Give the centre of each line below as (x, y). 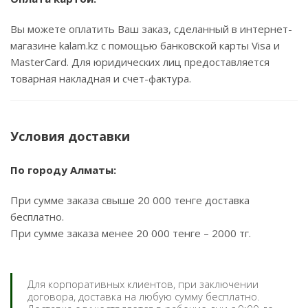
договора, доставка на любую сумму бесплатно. (144, 296)
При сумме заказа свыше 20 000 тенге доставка (130, 200)
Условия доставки (70, 136)
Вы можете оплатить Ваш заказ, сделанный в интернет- (151, 29)
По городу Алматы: (63, 170)
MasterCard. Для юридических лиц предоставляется (140, 62)
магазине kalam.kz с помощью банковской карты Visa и (145, 45)
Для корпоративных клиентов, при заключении (143, 284)
